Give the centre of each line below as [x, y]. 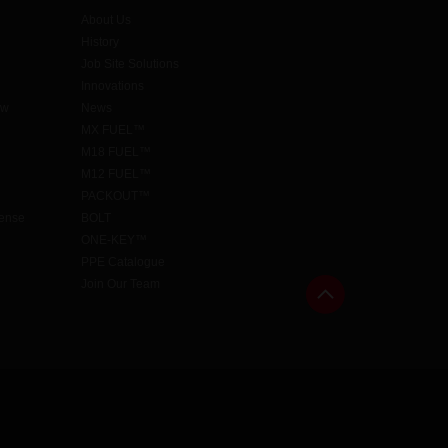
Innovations [112, 86]
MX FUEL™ [113, 130]
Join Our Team [120, 284]
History [100, 42]
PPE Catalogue [123, 262]
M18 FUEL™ [116, 152]
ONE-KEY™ [114, 240]
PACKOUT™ [115, 196]
